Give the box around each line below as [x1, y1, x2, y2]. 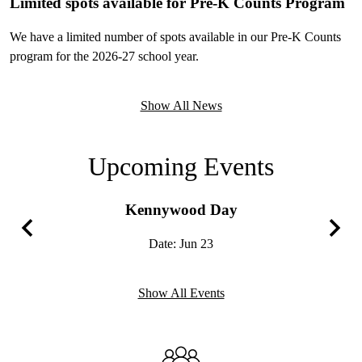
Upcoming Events [88, 152, 274, 181]
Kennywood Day [124, 201, 238, 218]
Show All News [140, 99, 222, 112]
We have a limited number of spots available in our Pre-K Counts [10, 29, 341, 44]
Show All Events [137, 286, 225, 300]
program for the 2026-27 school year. [10, 48, 199, 63]
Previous [27, 244, 68, 257]
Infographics [9, 339, 114, 360]
